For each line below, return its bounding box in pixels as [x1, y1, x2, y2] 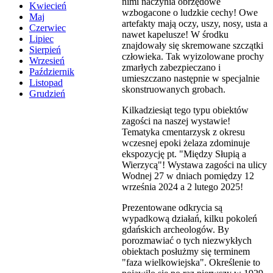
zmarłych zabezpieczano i [122, 62, 221, 73]
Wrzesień [29, 55, 65, 66]
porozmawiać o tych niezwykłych [122, 235, 252, 246]
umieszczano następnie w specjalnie [122, 73, 260, 83]
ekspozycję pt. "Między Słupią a [122, 148, 246, 159]
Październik [29, 66, 74, 77]
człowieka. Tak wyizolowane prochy [122, 51, 264, 62]
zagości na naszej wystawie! [122, 115, 230, 126]
